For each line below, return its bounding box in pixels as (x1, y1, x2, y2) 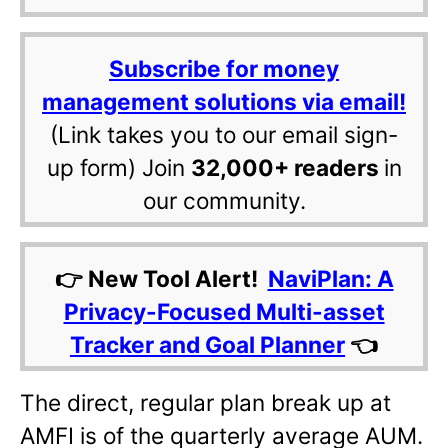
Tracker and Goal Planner (70, 331, 345, 359)
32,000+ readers (190, 154, 384, 182)
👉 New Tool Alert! (54, 265, 268, 293)
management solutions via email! (42, 88, 406, 116)
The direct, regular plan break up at (20, 389, 391, 417)
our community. (142, 187, 306, 215)
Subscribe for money (109, 55, 339, 83)
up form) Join (46, 154, 191, 182)
